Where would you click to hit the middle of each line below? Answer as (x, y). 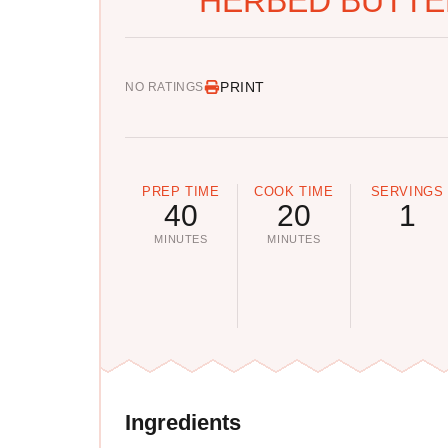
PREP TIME (181, 191)
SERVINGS (407, 191)
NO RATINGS (164, 87)
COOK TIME (294, 191)
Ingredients (183, 423)
